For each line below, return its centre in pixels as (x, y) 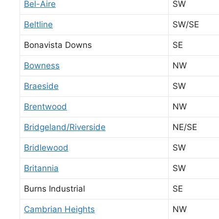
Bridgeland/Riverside (65, 127)
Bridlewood (46, 147)
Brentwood (45, 106)
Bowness (42, 65)
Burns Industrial (55, 188)
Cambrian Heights (59, 209)
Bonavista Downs (58, 45)
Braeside (41, 86)
